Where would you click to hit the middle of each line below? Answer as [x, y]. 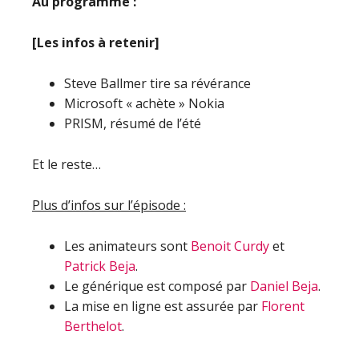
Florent [283, 306]
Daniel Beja [284, 286]
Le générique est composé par [157, 286]
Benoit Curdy [230, 246]
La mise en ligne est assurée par [163, 306]
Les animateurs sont [127, 246]
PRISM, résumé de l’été [133, 123]
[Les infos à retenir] [96, 42]
